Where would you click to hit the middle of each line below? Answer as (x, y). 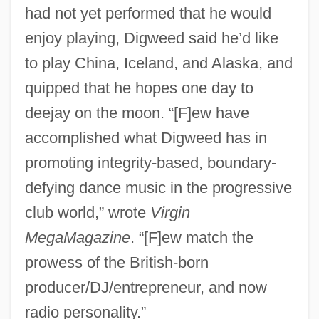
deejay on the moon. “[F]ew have (137, 113)
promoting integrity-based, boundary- (150, 162)
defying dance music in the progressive (158, 187)
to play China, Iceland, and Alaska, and (158, 63)
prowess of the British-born (116, 262)
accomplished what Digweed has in (146, 137)
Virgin (170, 212)
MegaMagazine (77, 237)
